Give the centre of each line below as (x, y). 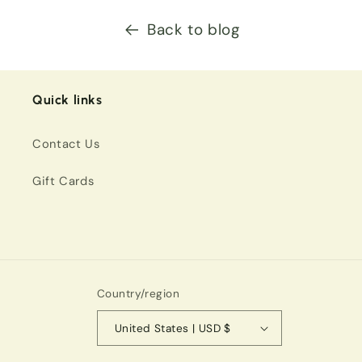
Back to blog (193, 30)
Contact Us (66, 143)
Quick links (67, 100)
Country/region (138, 294)
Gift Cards (63, 181)
